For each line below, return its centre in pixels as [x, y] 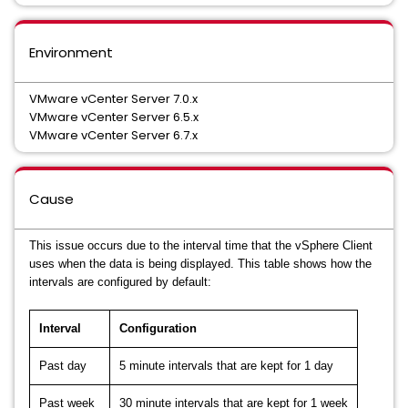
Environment [71, 52]
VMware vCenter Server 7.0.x [113, 99]
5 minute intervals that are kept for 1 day [226, 366]
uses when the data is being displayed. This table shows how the [200, 264]
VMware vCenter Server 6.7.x [113, 135]
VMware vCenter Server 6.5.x [114, 117]
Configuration [158, 328]
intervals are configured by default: [120, 282]
